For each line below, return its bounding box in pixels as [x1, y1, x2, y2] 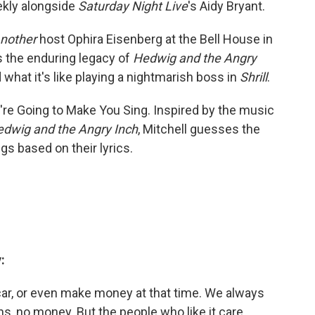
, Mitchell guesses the [138, 122, 260, 137]
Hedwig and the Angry [133, 51, 257, 66]
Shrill [240, 70, 267, 85]
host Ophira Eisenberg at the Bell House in [37, 32, 273, 47]
